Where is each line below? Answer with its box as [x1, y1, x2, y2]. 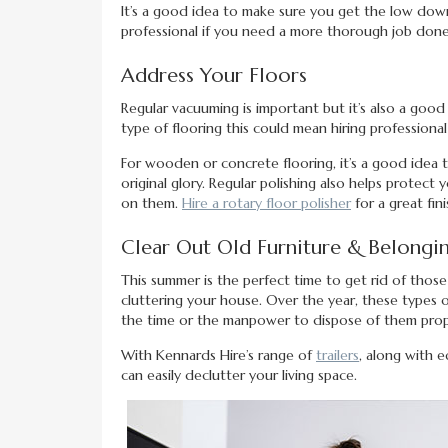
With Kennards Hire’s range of [121, 346, 316, 365]
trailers [316, 346, 359, 365]
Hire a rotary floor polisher [182, 194, 351, 213]
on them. [121, 194, 182, 213]
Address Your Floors [121, 63, 307, 89]
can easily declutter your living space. [121, 366, 357, 385]
